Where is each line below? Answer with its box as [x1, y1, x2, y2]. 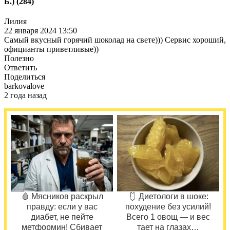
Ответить [4, 63, 37, 72]
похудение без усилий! [125, 202, 211, 212]
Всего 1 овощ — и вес [126, 213, 210, 222]
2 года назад [4, 91, 47, 100]
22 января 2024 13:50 [4, 26, 77, 35]
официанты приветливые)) [4, 45, 99, 54]
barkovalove [4, 82, 44, 91]
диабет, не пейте [30, 213, 93, 222]
